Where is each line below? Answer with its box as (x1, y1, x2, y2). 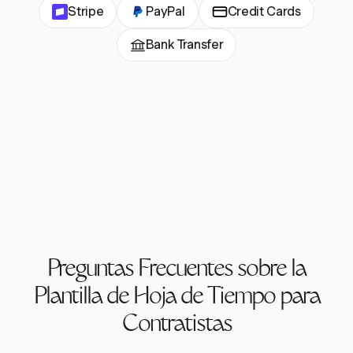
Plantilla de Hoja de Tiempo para (33, 287, 320, 310)
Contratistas (121, 314, 232, 338)
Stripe (68, 4, 104, 20)
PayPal (146, 4, 185, 20)
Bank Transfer (145, 37, 224, 53)
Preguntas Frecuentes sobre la (47, 259, 306, 283)
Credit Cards (227, 4, 301, 20)
